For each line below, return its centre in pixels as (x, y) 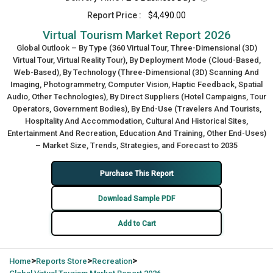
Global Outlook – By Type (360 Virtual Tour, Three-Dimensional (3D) (136, 48)
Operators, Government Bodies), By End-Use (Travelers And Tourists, (136, 109)
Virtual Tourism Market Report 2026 (136, 35)
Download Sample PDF (136, 198)
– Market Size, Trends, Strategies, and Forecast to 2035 (136, 145)
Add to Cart (136, 223)
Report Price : (114, 15)
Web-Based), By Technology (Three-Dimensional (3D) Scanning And (136, 72)
